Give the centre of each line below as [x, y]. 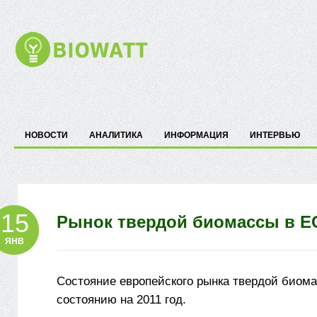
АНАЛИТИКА [116, 135]
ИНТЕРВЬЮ [275, 135]
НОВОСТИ [46, 135]
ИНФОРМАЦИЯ [196, 135]
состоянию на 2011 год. [121, 299]
